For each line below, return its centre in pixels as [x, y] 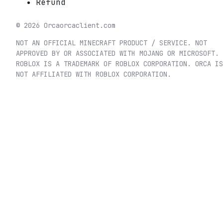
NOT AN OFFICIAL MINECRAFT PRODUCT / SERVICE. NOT [111, 43]
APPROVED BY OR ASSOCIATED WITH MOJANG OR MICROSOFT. [117, 53]
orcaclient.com [88, 25]
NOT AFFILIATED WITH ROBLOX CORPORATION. [94, 74]
